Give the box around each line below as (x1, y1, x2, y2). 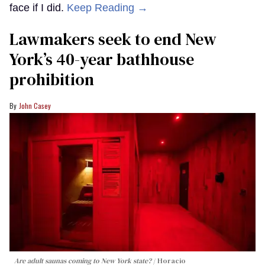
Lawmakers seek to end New (9, 28, 216, 51)
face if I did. (9, 2, 67, 14)
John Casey (19, 101, 51, 111)
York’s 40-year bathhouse (9, 48, 194, 71)
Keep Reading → (67, 2, 148, 14)
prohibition (9, 68, 94, 91)
